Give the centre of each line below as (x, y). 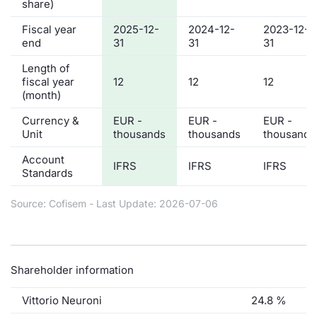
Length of (46, 68)
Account (43, 159)
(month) (41, 95)
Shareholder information (72, 270)
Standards (47, 173)
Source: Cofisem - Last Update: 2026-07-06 (114, 203)
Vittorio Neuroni (62, 300)
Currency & (51, 120)
